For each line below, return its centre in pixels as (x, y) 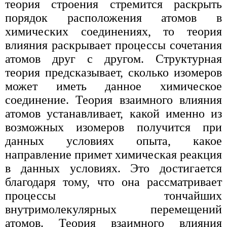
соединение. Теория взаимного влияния (113, 100)
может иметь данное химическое (113, 86)
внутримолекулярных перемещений (113, 210)
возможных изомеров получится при (113, 127)
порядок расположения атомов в (113, 18)
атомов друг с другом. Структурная (113, 59)
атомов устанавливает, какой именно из (113, 114)
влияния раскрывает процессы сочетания (113, 45)
